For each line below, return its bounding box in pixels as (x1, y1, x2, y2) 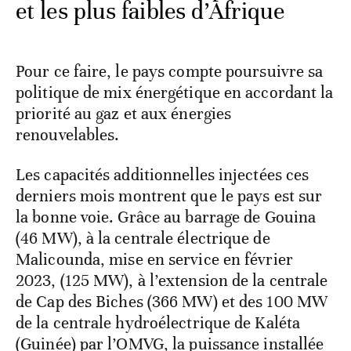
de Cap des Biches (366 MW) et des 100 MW (16, 291, 328, 313)
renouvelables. (16, 125, 120, 146)
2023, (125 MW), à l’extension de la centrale (16, 270, 328, 291)
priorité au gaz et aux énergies (16, 103, 232, 125)
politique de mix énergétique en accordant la (16, 82, 334, 103)
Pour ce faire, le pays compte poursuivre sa (16, 61, 324, 82)
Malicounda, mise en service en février (16, 249, 293, 270)
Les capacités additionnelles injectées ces (16, 165, 309, 186)
